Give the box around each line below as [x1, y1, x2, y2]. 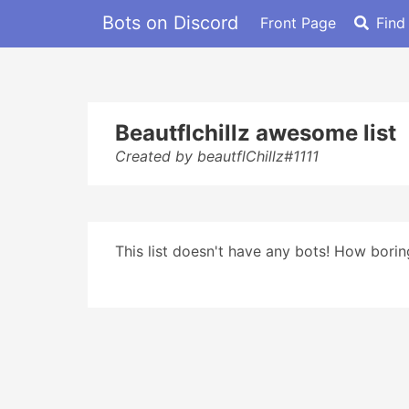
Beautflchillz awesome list [115, 120, 396, 146]
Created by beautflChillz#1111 [115, 147, 319, 165]
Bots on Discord [102, 11, 238, 34]
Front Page [260, 13, 336, 32]
